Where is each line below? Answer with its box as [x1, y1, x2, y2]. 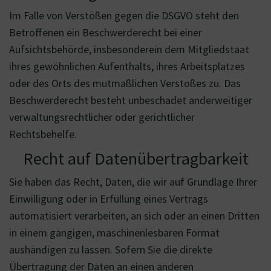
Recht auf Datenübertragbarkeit [22, 148, 249, 169]
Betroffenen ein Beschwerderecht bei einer [9, 25, 202, 39]
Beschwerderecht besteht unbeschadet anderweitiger [9, 93, 252, 107]
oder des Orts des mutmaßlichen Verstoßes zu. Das [9, 76, 241, 90]
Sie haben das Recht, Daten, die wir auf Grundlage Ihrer [9, 175, 257, 189]
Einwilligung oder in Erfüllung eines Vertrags [9, 192, 208, 206]
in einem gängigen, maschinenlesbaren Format [9, 226, 220, 240]
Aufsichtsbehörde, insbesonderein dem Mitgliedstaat [9, 42, 249, 56]
